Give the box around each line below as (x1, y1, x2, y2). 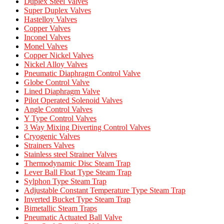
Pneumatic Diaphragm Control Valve (24, 69, 140, 78)
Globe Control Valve (24, 78, 89, 87)
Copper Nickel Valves (24, 51, 93, 60)
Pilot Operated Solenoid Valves (24, 96, 122, 105)
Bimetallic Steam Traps (24, 204, 97, 213)
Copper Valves (24, 24, 70, 33)
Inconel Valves (24, 33, 70, 42)
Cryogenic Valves (24, 132, 80, 141)
